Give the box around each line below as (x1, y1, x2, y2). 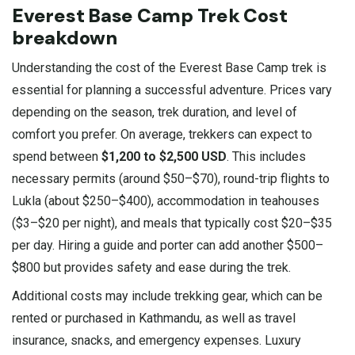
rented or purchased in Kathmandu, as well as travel (12, 310, 296, 326)
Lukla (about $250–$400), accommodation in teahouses (12, 193, 319, 208)
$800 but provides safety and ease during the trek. (12, 259, 291, 275)
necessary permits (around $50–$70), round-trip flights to (12, 170, 330, 186)
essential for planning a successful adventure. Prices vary (12, 82, 332, 97)
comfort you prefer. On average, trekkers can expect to (12, 126, 312, 142)
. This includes (227, 148, 306, 164)
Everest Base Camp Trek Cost (12, 2, 288, 28)
